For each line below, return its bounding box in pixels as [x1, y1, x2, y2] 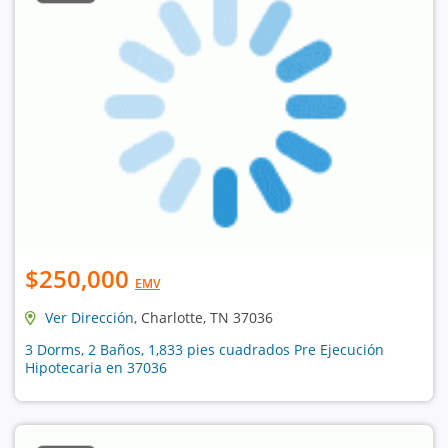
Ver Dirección [45, 307, 134, 327]
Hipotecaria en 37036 [25, 357, 167, 377]
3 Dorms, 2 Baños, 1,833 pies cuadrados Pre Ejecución [25, 339, 384, 359]
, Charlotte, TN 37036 [134, 307, 273, 327]
